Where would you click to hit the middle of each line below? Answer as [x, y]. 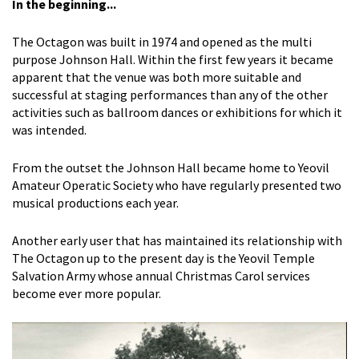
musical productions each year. [97, 202]
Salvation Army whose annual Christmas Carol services [161, 275]
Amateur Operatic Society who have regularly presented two [177, 185]
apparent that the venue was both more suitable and [157, 77]
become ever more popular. [87, 293]
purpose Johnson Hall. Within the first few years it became [173, 59]
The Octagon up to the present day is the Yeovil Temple [163, 258]
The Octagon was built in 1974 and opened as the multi [162, 41]
